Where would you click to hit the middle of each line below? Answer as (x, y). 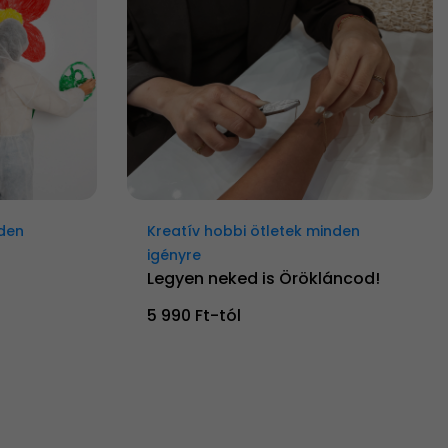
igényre (174, 255)
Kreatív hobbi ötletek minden (253, 231)
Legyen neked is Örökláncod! (263, 279)
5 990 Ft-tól (194, 316)
